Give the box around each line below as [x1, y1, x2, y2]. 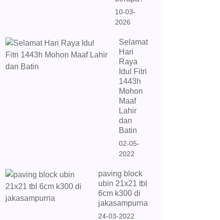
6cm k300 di [98, 189, 140, 197]
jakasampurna [98, 199, 148, 207]
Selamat [119, 38, 148, 46]
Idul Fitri [119, 67, 147, 76]
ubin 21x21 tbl [98, 179, 147, 188]
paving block [98, 169, 142, 178]
